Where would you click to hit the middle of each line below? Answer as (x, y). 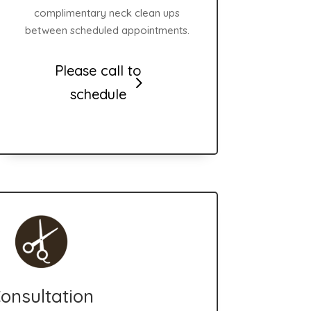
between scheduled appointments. (107, 30)
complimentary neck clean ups (107, 12)
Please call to (98, 71)
